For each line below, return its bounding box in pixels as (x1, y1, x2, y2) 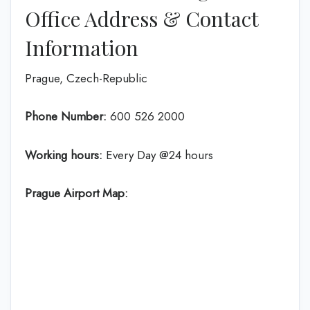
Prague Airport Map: (25, 185, 128, 201)
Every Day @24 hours (102, 146, 213, 163)
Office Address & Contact (25, 4, 258, 33)
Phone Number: (25, 108, 107, 125)
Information (25, 33, 138, 62)
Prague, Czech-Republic (25, 69, 147, 86)
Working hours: (25, 146, 102, 163)
